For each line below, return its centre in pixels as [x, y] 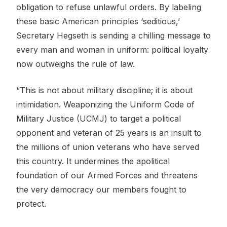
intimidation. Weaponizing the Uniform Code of [105, 104]
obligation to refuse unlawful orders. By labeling [109, 7]
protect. [31, 203]
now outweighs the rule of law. [75, 64]
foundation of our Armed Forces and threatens [107, 175]
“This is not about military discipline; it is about [104, 90]
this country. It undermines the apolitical [93, 161]
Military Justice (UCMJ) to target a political [99, 118]
